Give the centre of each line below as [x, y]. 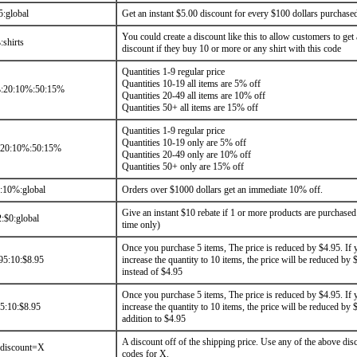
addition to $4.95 [154, 319]
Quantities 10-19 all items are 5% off [191, 84]
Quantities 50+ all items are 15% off [190, 108]
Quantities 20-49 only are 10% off [186, 155]
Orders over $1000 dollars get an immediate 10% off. [222, 190]
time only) [141, 225]
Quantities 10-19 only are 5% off [184, 143]
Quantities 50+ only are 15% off [183, 167]
